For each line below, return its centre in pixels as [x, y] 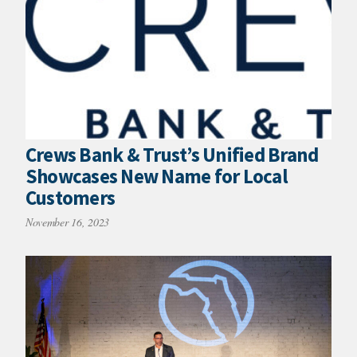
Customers [70, 197]
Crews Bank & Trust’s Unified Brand [172, 154]
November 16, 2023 [67, 222]
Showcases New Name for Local [156, 176]
